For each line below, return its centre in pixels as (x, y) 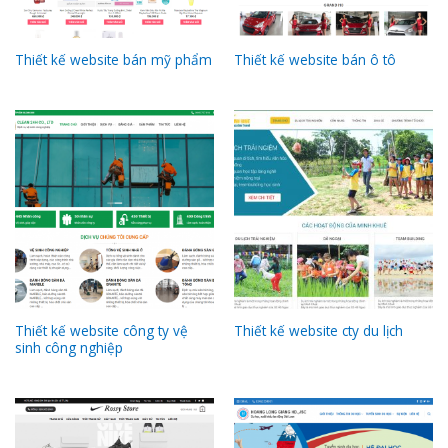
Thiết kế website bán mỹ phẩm (113, 60)
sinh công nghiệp (68, 347)
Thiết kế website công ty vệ (101, 330)
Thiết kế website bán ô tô (314, 60)
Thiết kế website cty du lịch (318, 331)
